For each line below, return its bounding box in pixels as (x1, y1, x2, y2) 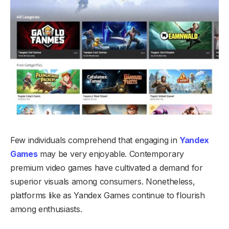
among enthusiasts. (10, 204, 82, 215)
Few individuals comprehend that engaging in (10, 135, 179, 146)
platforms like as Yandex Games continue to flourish (10, 190, 205, 201)
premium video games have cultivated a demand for (10, 163, 203, 173)
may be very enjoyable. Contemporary (37, 149, 184, 159)
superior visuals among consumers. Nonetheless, (10, 176, 195, 187)
